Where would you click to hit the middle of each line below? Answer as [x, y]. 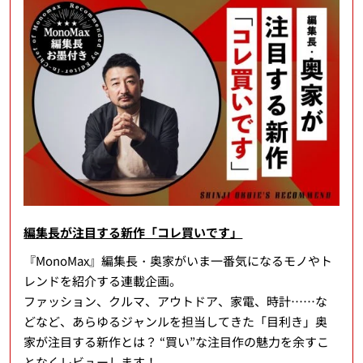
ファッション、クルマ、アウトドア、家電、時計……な [176, 301]
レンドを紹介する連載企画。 [103, 280]
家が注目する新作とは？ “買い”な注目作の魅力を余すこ [177, 341]
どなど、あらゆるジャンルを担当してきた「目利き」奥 [176, 321]
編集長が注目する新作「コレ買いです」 [133, 232]
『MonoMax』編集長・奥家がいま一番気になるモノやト [178, 260]
